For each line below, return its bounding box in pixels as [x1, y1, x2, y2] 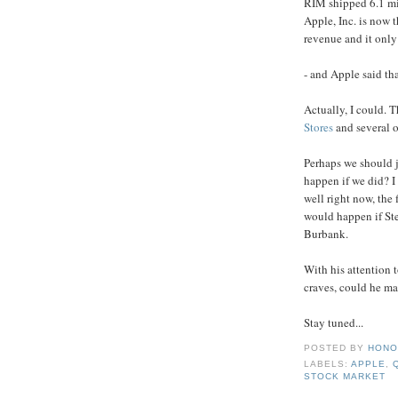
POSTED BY [304, 343, 369, 354]
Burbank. [304, 225, 348, 242]
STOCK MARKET [304, 371, 386, 382]
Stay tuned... [304, 314, 363, 330]
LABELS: [304, 359, 352, 370]
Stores [304, 118, 333, 135]
